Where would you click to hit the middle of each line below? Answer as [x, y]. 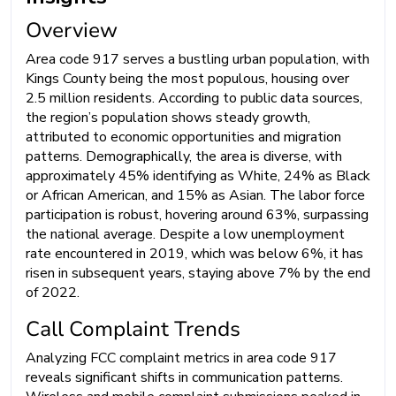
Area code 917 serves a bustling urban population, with [198, 59]
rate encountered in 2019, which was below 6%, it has [194, 253]
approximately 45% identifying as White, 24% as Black [198, 175]
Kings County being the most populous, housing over [187, 78]
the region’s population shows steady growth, [168, 117]
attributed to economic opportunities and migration [183, 137]
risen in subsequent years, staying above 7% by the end [198, 273]
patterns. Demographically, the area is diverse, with [184, 156]
